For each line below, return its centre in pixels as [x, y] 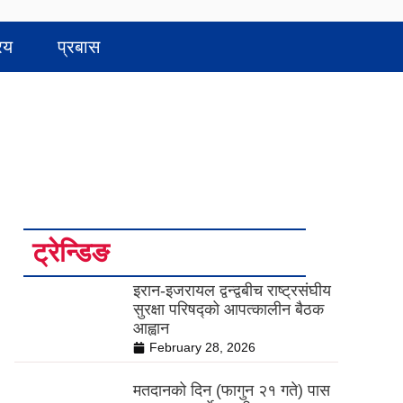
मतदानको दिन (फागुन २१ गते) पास [231, 390]
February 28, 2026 [202, 347]
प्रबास [79, 47]
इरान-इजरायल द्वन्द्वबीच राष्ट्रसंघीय [232, 291]
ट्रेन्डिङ [71, 252]
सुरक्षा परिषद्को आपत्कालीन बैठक [228, 309]
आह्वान [151, 328]
